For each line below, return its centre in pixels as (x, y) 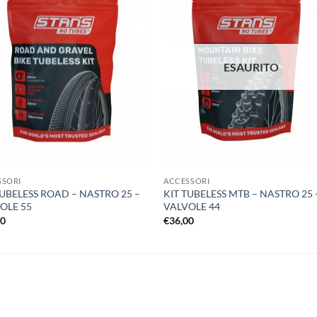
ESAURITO (251, 67)
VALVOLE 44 (192, 207)
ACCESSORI (187, 181)
